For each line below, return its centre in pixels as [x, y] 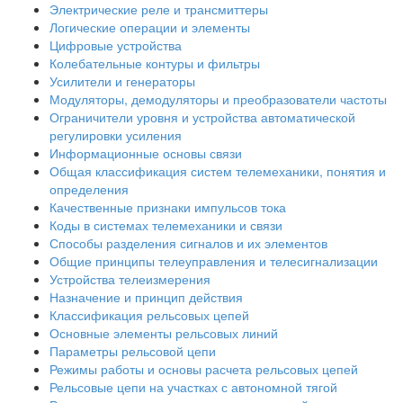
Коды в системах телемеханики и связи [166, 225]
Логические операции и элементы [150, 27]
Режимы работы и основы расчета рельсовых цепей [204, 369]
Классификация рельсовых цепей [149, 315]
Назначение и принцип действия [146, 297]
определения [89, 189]
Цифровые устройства [116, 45]
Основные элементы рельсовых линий [164, 333]
